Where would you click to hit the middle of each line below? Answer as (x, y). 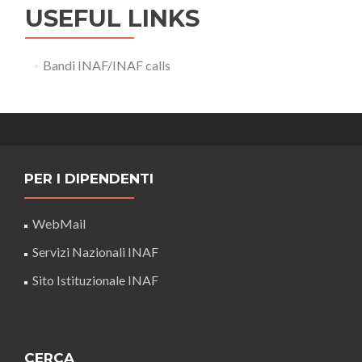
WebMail (60, 223)
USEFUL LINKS (112, 18)
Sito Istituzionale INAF (95, 280)
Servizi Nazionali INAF (95, 252)
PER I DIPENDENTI (89, 179)
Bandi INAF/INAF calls (106, 65)
